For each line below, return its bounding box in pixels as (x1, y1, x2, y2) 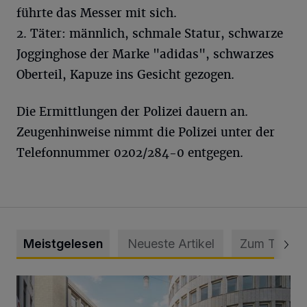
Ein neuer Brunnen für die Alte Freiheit (16, 276, 201, 290)
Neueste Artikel (127, 236, 214, 251)
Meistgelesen (23, 236, 103, 251)
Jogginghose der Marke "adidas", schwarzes (16, 47, 274, 62)
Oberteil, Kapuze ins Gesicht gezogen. (16, 67, 234, 82)
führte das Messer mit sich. (16, 5, 177, 21)
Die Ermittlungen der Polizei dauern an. (16, 104, 248, 119)
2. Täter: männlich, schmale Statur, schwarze (16, 26, 283, 41)
